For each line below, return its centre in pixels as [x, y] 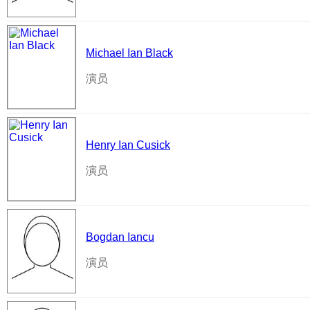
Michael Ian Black [129, 53]
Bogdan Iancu [120, 237]
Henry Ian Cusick [128, 145]
